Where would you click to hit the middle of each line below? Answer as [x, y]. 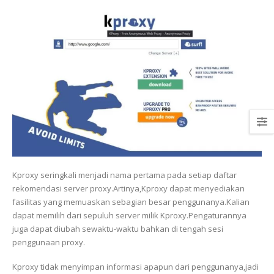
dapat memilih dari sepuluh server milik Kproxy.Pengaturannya [129, 215]
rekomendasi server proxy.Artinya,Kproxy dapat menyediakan [128, 188]
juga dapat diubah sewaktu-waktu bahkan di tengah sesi [118, 228]
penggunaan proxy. [49, 242]
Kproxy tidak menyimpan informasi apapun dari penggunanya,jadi [135, 267]
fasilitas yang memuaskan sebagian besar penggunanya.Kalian [131, 202]
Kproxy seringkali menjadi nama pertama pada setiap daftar [124, 175]
